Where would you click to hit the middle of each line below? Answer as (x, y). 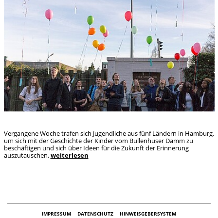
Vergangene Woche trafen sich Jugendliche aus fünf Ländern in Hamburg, (109, 134)
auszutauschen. (27, 155)
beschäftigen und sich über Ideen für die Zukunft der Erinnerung (96, 148)
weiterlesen (69, 155)
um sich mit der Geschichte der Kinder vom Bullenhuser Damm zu (98, 141)
